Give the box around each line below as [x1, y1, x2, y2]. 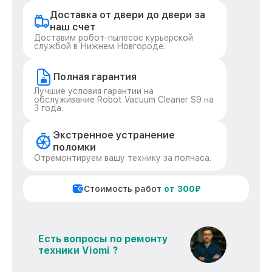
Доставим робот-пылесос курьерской [34, 33, 193, 42]
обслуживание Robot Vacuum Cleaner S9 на [34, 95, 214, 104]
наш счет [50, 21, 96, 33]
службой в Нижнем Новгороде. [34, 41, 165, 51]
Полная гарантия [53, 71, 137, 83]
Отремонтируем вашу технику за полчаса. [34, 153, 211, 163]
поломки [53, 141, 97, 153]
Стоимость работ [83, 184, 164, 194]
